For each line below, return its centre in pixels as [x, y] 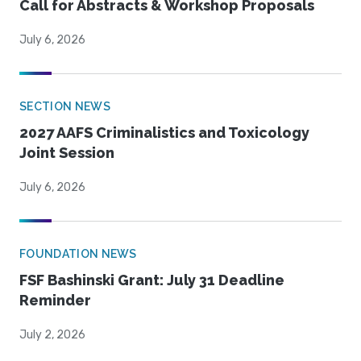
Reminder [55, 301]
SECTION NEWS [65, 107]
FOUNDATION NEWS [78, 254]
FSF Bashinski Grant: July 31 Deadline [152, 280]
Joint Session [67, 153]
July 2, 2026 [52, 335]
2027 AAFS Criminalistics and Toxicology [164, 133]
